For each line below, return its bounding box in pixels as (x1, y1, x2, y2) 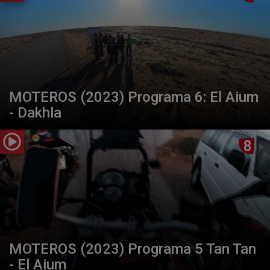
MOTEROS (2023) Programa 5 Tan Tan (9, 240, 256, 257)
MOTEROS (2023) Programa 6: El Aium (9, 88, 259, 105)
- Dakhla (9, 104, 61, 121)
